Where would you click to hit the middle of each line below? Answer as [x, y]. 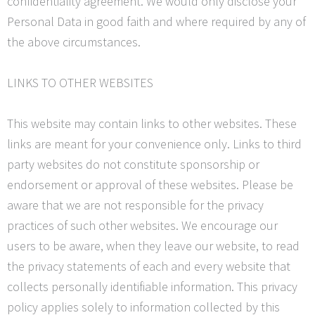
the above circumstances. [74, 42]
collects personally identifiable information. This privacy [152, 286]
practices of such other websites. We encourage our [142, 225]
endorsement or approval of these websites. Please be [150, 184]
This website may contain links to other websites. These [152, 123]
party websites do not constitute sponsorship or [133, 164]
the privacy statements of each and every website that [149, 266]
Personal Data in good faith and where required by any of [156, 22]
